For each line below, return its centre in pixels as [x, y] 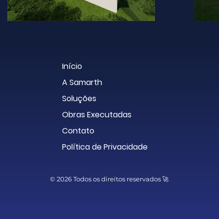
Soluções [79, 99]
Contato [78, 131]
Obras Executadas [97, 115]
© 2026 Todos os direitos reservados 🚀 [109, 179]
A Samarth [82, 82]
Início [72, 66]
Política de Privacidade [105, 147]
